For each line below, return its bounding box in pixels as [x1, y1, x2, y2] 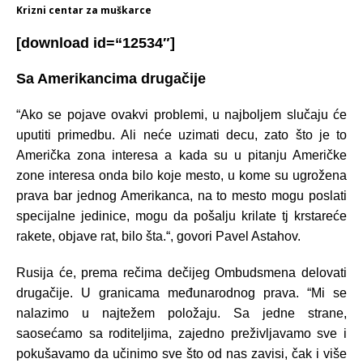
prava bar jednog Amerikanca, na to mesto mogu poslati [16, 188, 347, 203]
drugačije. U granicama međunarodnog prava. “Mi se [16, 285, 347, 300]
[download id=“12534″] [16, 34, 175, 51]
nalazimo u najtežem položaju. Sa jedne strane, [16, 305, 347, 320]
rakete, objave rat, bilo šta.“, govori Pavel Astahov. [16, 228, 301, 243]
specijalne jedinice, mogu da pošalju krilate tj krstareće [16, 208, 347, 223]
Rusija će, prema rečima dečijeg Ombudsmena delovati [16, 265, 347, 280]
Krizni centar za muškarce [16, 2, 152, 17]
